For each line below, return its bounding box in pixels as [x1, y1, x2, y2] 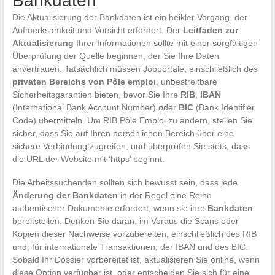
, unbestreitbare [155, 76, 217, 87]
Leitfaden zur [180, 25, 238, 35]
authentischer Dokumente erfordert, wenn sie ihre [12, 203, 207, 213]
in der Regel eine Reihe [117, 190, 212, 200]
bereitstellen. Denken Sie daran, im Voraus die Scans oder [12, 215, 239, 226]
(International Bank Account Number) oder [12, 102, 179, 112]
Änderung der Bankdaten [12, 190, 118, 200]
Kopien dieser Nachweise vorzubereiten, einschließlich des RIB [12, 228, 257, 239]
